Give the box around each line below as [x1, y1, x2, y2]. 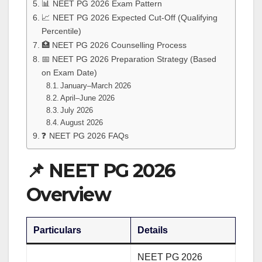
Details [137, 225, 168, 235]
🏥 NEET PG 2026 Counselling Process [41, 40, 187, 50]
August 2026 [60, 118, 104, 127]
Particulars [33, 225, 82, 235]
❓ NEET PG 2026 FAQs [41, 130, 129, 140]
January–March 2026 [60, 81, 132, 90]
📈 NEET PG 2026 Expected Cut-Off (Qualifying [41, 12, 218, 22]
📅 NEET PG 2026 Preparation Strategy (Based [41, 54, 216, 64]
